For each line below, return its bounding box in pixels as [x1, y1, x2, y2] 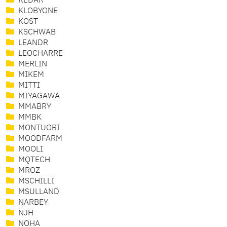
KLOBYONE [16, 7, 58, 16]
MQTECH [16, 156, 50, 165]
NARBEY [16, 199, 48, 207]
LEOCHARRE [16, 50, 63, 58]
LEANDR [16, 39, 48, 48]
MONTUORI [16, 124, 60, 133]
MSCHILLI [16, 177, 54, 186]
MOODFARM [16, 135, 62, 143]
